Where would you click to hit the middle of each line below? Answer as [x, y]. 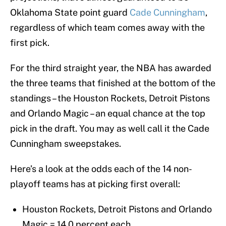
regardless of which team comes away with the [107, 28]
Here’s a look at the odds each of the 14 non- [101, 169]
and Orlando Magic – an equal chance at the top [108, 114]
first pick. [30, 43]
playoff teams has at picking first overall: [95, 184]
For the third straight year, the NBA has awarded [111, 68]
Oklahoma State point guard [70, 13]
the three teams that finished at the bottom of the [113, 83]
